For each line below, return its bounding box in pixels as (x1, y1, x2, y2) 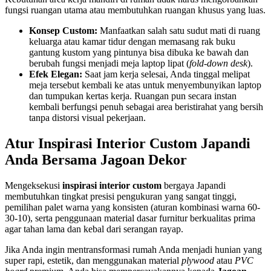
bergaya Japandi (162, 180, 226, 191)
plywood (181, 255, 214, 266)
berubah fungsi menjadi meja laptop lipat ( (29, 58, 189, 69)
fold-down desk (189, 58, 247, 69)
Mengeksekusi (5, 180, 62, 191)
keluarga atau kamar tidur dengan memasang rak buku (29, 36, 235, 47)
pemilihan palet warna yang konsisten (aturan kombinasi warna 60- (5, 202, 260, 212)
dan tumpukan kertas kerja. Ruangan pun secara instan (29, 91, 237, 102)
